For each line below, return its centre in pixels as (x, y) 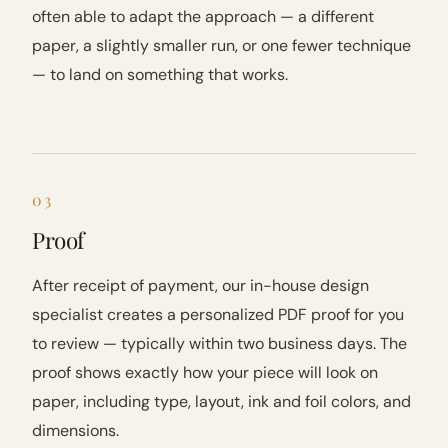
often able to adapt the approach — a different (203, 16)
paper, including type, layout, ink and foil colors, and (221, 401)
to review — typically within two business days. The (219, 343)
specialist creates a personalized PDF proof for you (218, 314)
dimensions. (75, 430)
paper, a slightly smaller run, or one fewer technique (221, 45)
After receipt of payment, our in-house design (200, 285)
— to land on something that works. (160, 74)
